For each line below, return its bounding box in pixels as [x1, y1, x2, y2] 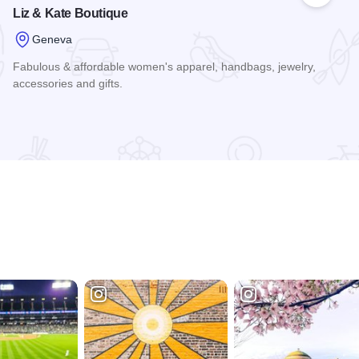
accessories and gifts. [13, 77, 123, 91]
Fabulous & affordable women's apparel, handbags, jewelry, [13, 60, 316, 74]
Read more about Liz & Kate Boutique [12, 107, 227, 121]
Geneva [32, 32, 72, 46]
